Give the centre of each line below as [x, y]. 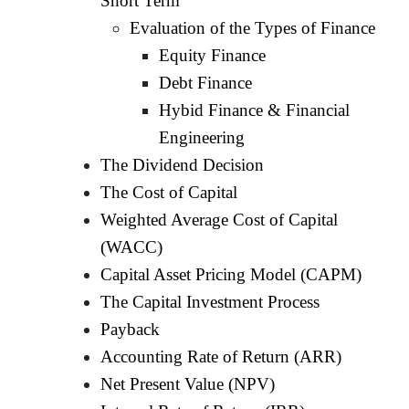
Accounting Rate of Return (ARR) [221, 356]
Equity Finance [213, 55]
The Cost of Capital [169, 192]
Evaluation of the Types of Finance [253, 27]
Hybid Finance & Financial [255, 110]
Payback [131, 329]
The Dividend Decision [183, 164]
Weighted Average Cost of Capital [220, 219]
